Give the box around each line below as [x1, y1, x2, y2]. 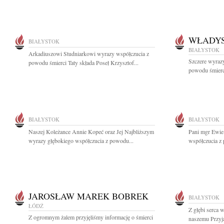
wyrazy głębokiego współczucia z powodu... [28, 136, 133, 144]
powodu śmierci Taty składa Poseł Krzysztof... [28, 58, 138, 66]
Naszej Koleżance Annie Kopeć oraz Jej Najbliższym [28, 127, 154, 135]
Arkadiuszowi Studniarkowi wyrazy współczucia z [28, 49, 149, 57]
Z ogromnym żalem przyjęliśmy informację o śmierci [28, 213, 153, 221]
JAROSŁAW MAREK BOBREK [28, 190, 148, 202]
